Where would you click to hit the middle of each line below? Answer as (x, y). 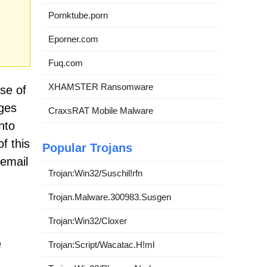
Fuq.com (66, 63)
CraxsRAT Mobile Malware (101, 110)
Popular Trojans (87, 148)
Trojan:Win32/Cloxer (88, 221)
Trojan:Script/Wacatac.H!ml (101, 244)
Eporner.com (73, 39)
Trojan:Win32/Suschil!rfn (95, 173)
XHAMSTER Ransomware (101, 86)
